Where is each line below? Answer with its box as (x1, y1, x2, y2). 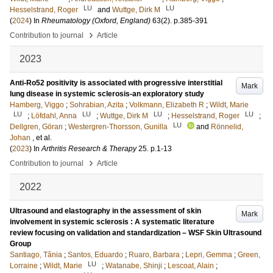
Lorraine (10, 261, 38, 270)
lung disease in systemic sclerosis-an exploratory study (10, 90, 204, 98)
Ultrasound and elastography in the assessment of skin (10, 207, 201, 215)
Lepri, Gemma (185, 250, 232, 259)
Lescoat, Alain (168, 261, 214, 270)
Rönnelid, (211, 122, 243, 131)
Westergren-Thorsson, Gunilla (68, 122, 168, 131)
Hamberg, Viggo (10, 101, 64, 109)
